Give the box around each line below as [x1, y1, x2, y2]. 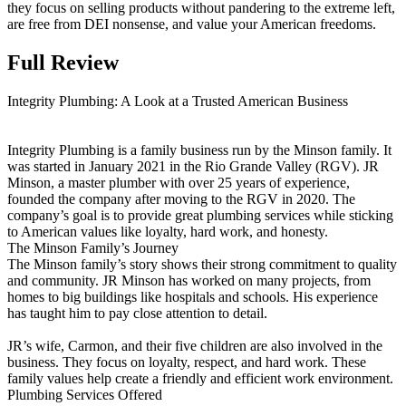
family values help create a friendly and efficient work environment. [7, 370, 393, 386]
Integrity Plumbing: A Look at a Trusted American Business [7, 92, 348, 109]
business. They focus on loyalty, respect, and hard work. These [7, 353, 366, 370]
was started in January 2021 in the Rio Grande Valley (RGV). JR [7, 158, 379, 174]
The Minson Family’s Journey [7, 239, 179, 256]
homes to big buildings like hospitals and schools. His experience [7, 288, 378, 304]
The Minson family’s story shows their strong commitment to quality [7, 256, 397, 272]
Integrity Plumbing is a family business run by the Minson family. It [7, 141, 391, 158]
